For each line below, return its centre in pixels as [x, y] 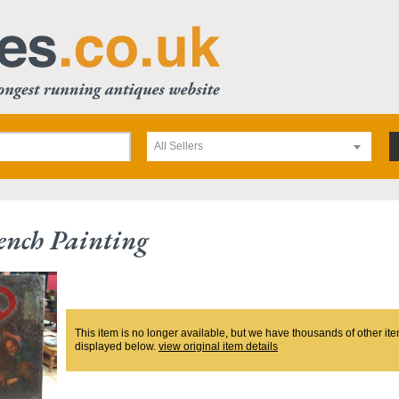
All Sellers [179, 146]
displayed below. [117, 346]
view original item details [218, 346]
